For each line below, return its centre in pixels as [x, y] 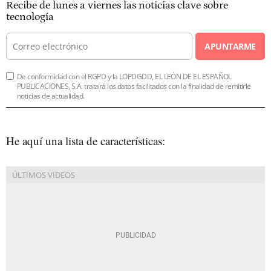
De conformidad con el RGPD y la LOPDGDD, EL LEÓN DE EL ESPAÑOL [124, 76]
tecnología [30, 17]
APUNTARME [230, 46]
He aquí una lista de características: [86, 140]
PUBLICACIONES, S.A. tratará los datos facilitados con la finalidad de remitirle [134, 86]
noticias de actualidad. [51, 96]
